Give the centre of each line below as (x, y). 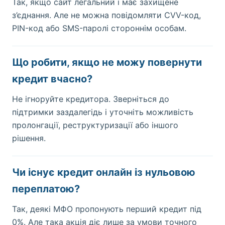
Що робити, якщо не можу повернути (107, 62)
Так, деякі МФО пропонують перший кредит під (107, 209)
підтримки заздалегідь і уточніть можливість (103, 112)
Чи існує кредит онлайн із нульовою (104, 172)
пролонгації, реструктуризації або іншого (95, 125)
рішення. (29, 138)
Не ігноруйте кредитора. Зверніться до (91, 99)
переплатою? (46, 189)
